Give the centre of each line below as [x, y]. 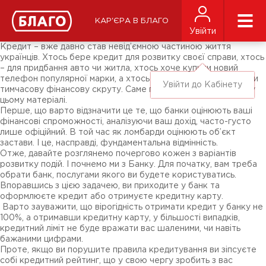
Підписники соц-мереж [59, 21]
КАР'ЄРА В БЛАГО [132, 21]
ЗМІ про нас [36, 12]
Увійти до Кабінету [202, 85]
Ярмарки [30, 29]
